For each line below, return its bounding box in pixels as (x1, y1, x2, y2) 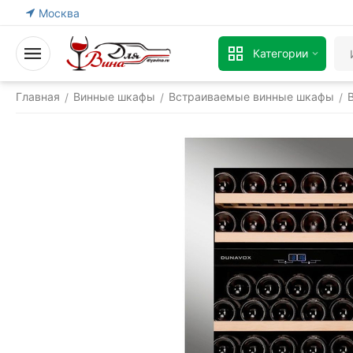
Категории (253, 46, 309, 60)
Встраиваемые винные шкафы (169, 90, 334, 103)
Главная (16, 90, 60, 103)
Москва (39, 6, 80, 20)
